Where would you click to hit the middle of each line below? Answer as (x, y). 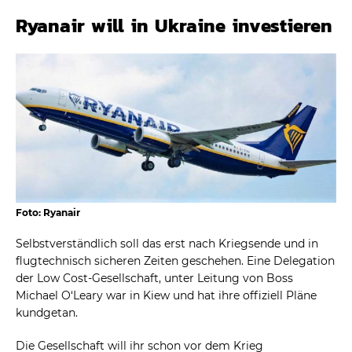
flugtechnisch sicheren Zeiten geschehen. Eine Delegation (175, 260)
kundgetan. (47, 312)
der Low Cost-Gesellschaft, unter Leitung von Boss (154, 278)
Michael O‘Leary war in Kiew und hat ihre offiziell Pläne (166, 295)
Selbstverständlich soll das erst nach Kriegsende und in (167, 243)
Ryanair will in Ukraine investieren (174, 25)
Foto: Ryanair (48, 212)
